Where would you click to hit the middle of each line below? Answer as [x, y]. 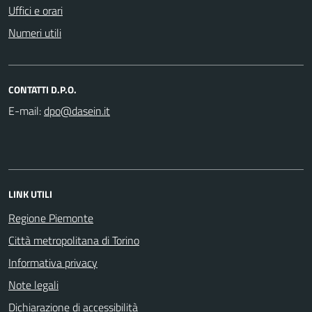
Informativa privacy [53, 262]
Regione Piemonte [51, 218]
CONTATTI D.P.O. [42, 89]
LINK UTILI [30, 194]
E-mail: [25, 110]
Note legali [33, 284]
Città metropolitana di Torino [74, 240]
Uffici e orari [36, 10]
